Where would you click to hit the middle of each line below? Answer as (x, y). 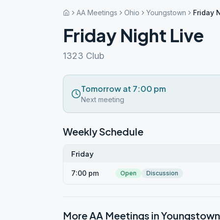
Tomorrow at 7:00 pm (124, 89)
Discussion (162, 173)
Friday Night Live (133, 35)
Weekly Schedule (103, 131)
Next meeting (103, 99)
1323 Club (84, 56)
